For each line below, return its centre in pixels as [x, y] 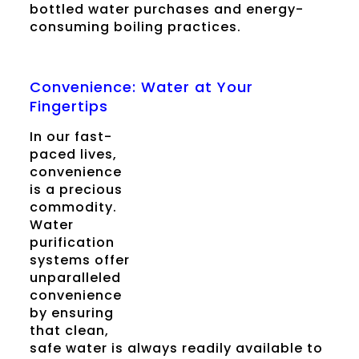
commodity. [73, 208]
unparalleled [75, 278]
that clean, [69, 331]
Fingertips [69, 107]
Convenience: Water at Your [141, 87]
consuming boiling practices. [135, 27]
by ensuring [71, 313]
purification [72, 243]
